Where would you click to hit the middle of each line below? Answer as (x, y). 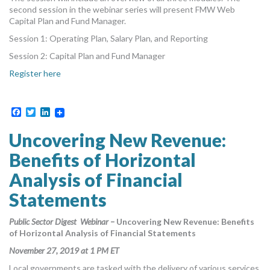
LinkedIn (68, 112)
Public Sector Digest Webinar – (63, 222)
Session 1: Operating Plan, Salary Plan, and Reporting (108, 38)
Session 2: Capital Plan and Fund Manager (87, 55)
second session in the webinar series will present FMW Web (122, 9)
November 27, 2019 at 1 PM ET (64, 251)
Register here (35, 73)
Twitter (51, 112)
